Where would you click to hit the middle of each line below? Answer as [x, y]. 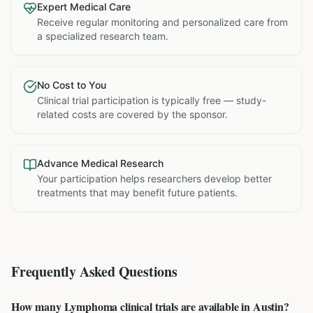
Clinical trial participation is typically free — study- [152, 100]
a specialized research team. [103, 36]
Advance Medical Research [100, 163]
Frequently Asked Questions [94, 271]
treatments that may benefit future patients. [137, 192]
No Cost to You [72, 85]
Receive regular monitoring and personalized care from [162, 22]
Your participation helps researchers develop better [154, 179]
